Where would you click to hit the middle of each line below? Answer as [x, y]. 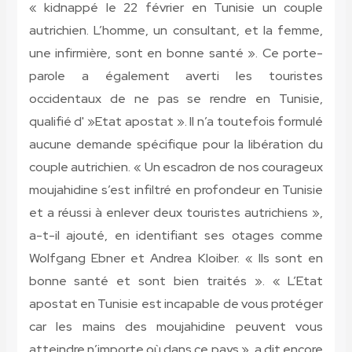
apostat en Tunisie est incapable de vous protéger [176, 304]
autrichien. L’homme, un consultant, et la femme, [176, 31]
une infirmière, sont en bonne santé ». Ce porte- [176, 53]
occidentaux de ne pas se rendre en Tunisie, [176, 99]
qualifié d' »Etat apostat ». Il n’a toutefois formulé [176, 122]
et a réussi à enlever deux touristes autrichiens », [176, 213]
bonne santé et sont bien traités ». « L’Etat [176, 281]
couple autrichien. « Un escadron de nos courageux [176, 167]
